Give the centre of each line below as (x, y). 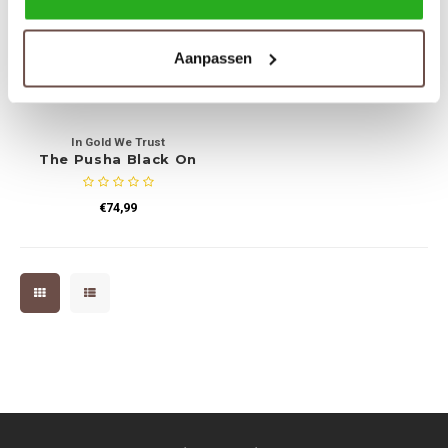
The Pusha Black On (118, 158)
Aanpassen (212, 57)
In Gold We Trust (118, 141)
